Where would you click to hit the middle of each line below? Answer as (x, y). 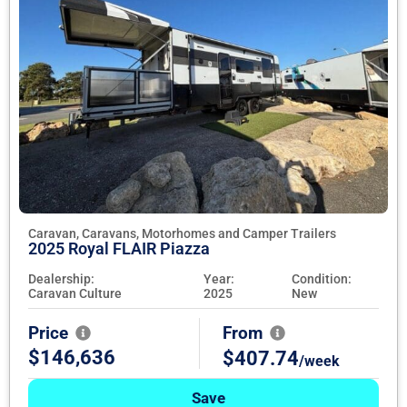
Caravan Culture (75, 294)
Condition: (321, 279)
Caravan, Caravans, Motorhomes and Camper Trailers (182, 234)
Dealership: (61, 279)
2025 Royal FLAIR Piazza (119, 249)
